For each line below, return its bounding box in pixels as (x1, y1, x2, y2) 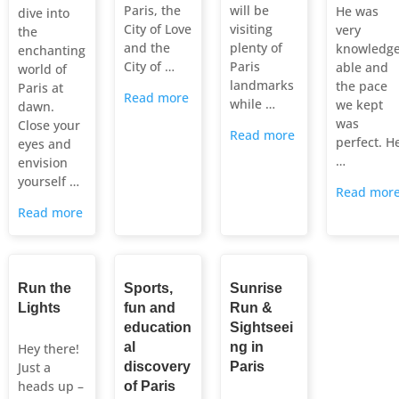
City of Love (123, 20, 191, 38)
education (123, 320, 191, 336)
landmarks (229, 77, 294, 94)
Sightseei (229, 320, 293, 336)
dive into (17, 4, 69, 22)
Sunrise (229, 281, 282, 297)
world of (17, 61, 67, 78)
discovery (123, 359, 191, 375)
